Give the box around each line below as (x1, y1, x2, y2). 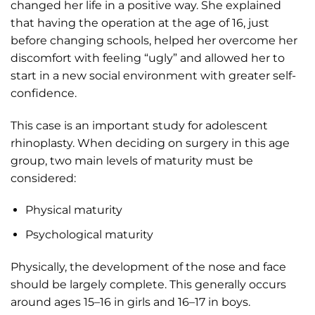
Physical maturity (25, 203, 122, 217)
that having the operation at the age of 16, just (11, 15, 269, 30)
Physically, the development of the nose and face (11, 259, 286, 274)
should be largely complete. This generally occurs (11, 277, 286, 291)
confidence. (11, 86, 77, 100)
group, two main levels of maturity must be (11, 153, 253, 167)
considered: (11, 171, 76, 185)
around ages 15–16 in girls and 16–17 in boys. (11, 295, 250, 309)
